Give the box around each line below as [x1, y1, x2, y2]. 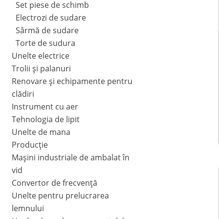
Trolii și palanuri [12, 63, 71, 74]
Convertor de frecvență [12, 177, 97, 189]
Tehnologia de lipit [12, 114, 80, 125]
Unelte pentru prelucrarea [12, 190, 109, 201]
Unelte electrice [12, 50, 69, 62]
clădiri [12, 88, 34, 100]
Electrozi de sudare [16, 12, 86, 23]
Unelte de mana [12, 127, 70, 138]
